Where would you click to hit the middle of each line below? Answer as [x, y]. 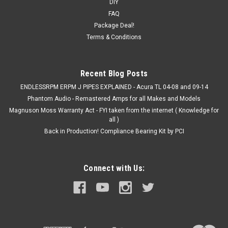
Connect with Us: [114, 168]
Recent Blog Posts [114, 73]
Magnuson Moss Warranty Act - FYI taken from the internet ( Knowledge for [114, 110]
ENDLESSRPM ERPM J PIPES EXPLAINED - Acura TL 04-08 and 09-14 [114, 87]
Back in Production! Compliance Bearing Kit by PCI [114, 131]
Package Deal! [114, 25]
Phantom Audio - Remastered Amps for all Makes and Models [114, 98]
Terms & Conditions [114, 37]
